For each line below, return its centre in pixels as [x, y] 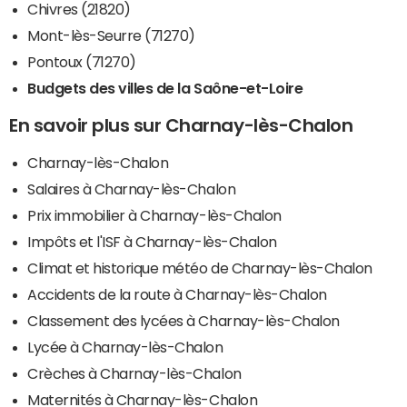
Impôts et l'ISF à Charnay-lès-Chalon [152, 242]
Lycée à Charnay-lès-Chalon [125, 347]
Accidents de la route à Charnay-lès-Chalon [177, 295]
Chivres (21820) [79, 10]
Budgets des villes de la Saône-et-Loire [165, 89]
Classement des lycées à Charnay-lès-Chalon [184, 321]
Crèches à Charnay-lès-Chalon [134, 374]
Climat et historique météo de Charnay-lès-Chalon [200, 268]
